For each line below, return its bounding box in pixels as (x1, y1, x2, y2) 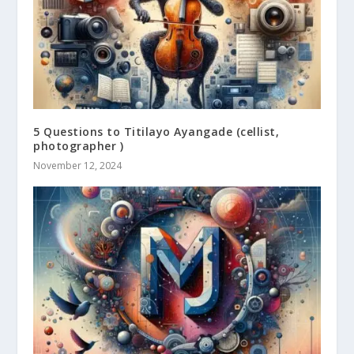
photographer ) (33, 137, 124, 153)
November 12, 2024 (33, 158, 122, 172)
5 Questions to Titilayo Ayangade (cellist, (33, 123, 280, 139)
